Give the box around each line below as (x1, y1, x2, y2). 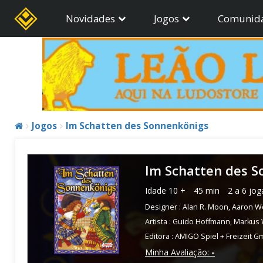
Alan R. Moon (183, 201, 228, 212)
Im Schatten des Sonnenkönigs (66, 119, 208, 132)
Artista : (145, 216, 173, 227)
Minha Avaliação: (145, 246, 211, 258)
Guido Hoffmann (173, 216, 230, 227)
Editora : (145, 231, 175, 241)
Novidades (66, 12, 115, 25)
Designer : (145, 201, 183, 212)
